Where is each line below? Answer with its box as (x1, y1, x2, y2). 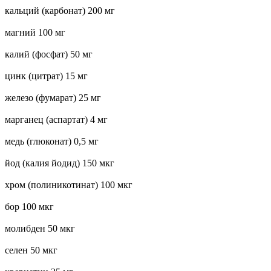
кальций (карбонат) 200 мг (5, 5, 115, 16)
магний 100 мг (5, 27, 65, 38)
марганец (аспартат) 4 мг (5, 114, 108, 125)
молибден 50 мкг (5, 223, 75, 233)
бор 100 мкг (5, 201, 54, 212)
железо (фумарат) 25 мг (5, 92, 101, 103)
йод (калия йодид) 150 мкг (5, 157, 114, 168)
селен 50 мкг (5, 244, 57, 255)
